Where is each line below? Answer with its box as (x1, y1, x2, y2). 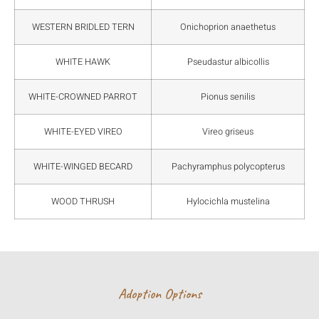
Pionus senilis (201, 90, 255, 104)
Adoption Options (117, 285, 202, 303)
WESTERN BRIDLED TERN (31, 21, 135, 34)
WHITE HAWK (56, 56, 110, 69)
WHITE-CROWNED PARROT (28, 90, 137, 104)
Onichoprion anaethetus (180, 21, 276, 34)
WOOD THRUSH (51, 195, 115, 209)
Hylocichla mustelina (186, 195, 270, 209)
